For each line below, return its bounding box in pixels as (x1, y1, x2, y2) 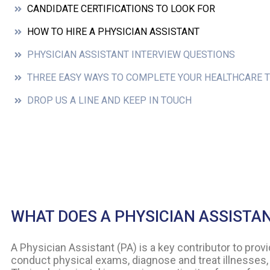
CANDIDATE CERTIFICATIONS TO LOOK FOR (27, 3, 215, 15)
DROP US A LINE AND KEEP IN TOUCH (27, 95, 192, 107)
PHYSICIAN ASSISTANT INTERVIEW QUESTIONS (27, 49, 235, 61)
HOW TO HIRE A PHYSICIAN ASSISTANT (27, 26, 199, 38)
